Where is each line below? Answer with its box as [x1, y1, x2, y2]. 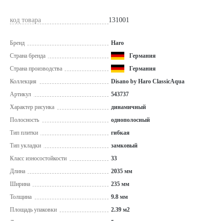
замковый [111, 142, 138, 149]
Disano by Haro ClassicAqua [111, 78, 184, 85]
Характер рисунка [10, 104, 54, 110]
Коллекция [10, 78, 37, 85]
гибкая [111, 129, 130, 136]
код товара [10, 16, 41, 24]
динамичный [111, 104, 146, 110]
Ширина [10, 181, 30, 187]
